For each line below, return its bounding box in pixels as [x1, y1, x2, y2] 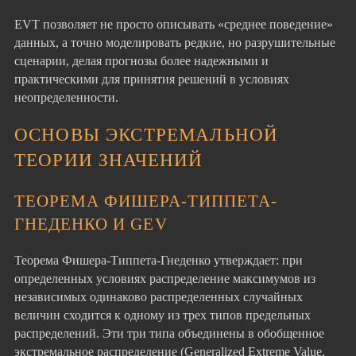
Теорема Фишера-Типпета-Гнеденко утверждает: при [14, 253, 303, 269]
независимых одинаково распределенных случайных [14, 289, 303, 305]
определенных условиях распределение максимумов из [14, 271, 315, 287]
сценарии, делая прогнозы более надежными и [14, 52, 269, 68]
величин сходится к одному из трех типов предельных [14, 308, 311, 323]
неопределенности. [14, 89, 118, 105]
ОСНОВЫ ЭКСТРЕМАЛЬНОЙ [14, 123, 279, 145]
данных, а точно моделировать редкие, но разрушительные [14, 34, 335, 50]
